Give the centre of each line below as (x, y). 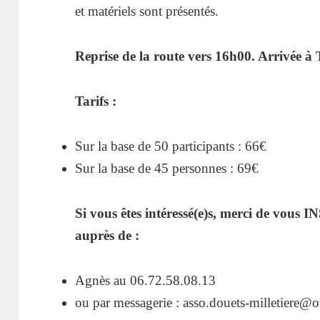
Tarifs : (96, 101)
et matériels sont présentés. (147, 11)
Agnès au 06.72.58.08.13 (146, 280)
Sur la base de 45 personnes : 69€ (167, 168)
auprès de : (107, 235)
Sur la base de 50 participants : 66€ (171, 146)
